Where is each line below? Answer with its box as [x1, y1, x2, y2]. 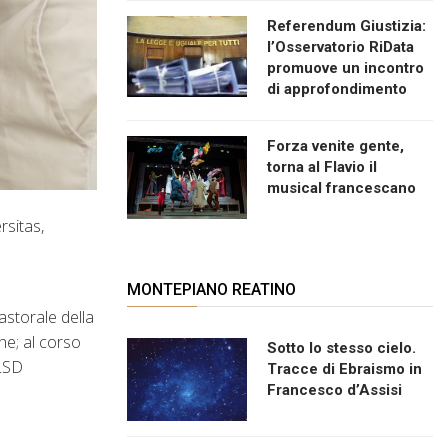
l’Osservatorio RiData [267, 37, 414, 56]
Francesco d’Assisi [267, 380, 402, 399]
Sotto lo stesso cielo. [267, 338, 416, 357]
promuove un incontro [267, 58, 424, 77]
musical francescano [267, 178, 416, 197]
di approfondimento [267, 79, 407, 98]
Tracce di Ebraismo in [267, 359, 422, 378]
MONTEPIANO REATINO [127, 279, 296, 299]
